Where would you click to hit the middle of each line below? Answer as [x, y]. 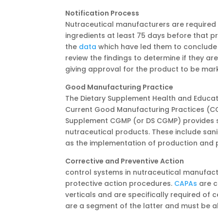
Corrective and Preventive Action [126, 161]
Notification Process [102, 13]
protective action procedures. [120, 183]
